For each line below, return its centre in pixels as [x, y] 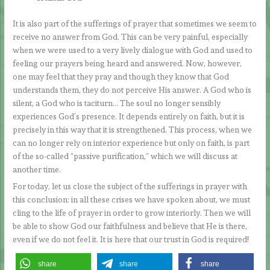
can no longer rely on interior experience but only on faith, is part [131, 143]
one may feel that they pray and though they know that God [121, 76]
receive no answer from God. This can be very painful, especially [130, 36]
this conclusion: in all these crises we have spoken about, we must [132, 200]
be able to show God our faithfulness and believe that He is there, [130, 226]
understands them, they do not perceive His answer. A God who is [132, 89]
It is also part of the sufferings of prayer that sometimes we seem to [135, 23]
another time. [37, 169]
